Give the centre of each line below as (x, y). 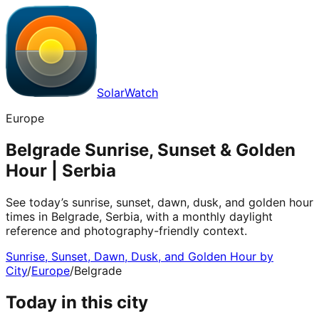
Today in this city (77, 302)
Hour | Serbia (61, 170)
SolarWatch (127, 93)
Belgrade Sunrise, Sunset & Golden (151, 150)
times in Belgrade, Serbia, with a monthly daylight (139, 216)
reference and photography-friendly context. (126, 230)
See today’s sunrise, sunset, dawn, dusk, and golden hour (159, 202)
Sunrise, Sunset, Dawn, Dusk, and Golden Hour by (140, 256)
